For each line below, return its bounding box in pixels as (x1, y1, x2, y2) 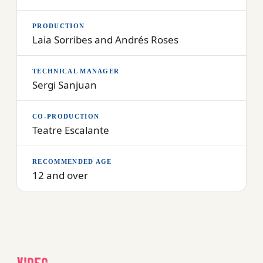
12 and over (32, 168, 88, 182)
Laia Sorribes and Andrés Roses (32, 32, 178, 46)
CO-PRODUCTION (32, 112, 100, 120)
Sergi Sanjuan (32, 77, 97, 92)
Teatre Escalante (32, 123, 109, 137)
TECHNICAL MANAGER (32, 67, 120, 75)
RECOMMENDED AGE (32, 157, 112, 165)
